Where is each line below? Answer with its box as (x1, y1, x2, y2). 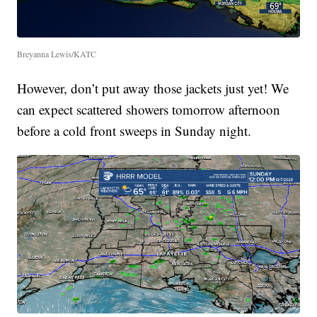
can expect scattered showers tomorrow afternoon (17, 100, 281, 118)
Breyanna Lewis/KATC (17, 47, 97, 59)
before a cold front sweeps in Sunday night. (17, 121, 252, 139)
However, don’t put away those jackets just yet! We (17, 79, 289, 97)
